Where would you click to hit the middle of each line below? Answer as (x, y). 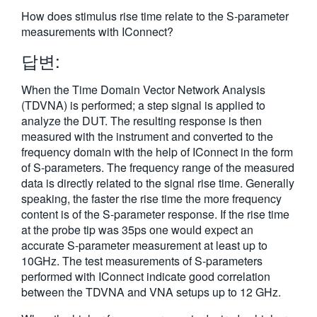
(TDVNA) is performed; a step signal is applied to (143, 105)
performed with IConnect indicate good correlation (146, 276)
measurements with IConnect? (97, 31)
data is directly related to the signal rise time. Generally (158, 183)
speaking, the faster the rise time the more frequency (151, 198)
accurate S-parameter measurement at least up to (144, 245)
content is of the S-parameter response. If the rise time (155, 214)
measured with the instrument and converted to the (147, 136)
